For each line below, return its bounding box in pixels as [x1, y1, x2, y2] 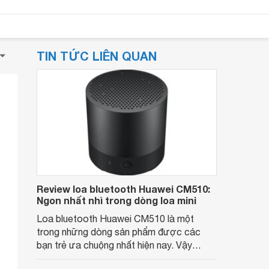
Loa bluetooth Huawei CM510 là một [37, 213, 194, 224]
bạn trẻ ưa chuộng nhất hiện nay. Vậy [37, 240, 192, 250]
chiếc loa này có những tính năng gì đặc [37, 253, 204, 264]
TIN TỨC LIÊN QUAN [37, 49, 157, 63]
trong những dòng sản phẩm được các [37, 226, 201, 237]
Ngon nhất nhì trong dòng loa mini [37, 195, 196, 206]
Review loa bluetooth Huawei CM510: [37, 183, 210, 195]
